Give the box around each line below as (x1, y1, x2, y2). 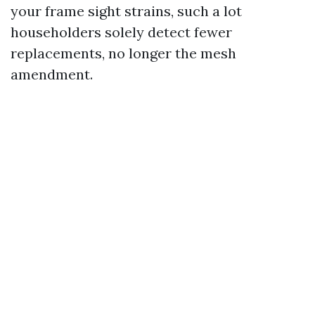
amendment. (11, 65, 93, 83)
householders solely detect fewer (11, 23, 232, 41)
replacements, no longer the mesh (11, 44, 236, 62)
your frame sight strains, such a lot (11, 2, 242, 20)
